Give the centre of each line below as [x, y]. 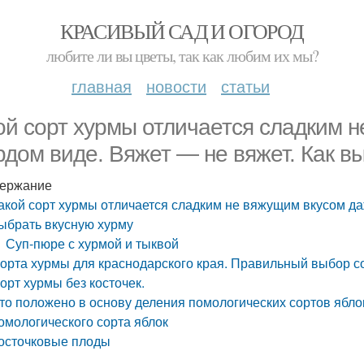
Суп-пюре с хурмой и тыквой [93, 243]
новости [176, 86]
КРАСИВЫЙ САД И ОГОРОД [182, 31]
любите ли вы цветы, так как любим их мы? [182, 56]
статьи [245, 86]
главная [102, 86]
